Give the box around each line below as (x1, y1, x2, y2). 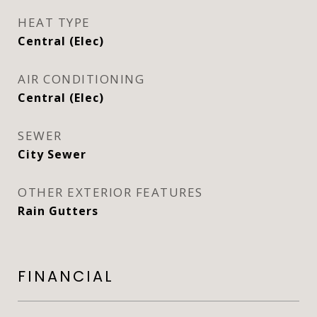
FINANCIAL (18, 266, 114, 287)
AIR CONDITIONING (18, 71, 144, 87)
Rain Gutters (18, 203, 98, 219)
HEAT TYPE (18, 14, 91, 30)
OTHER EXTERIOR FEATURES (18, 184, 203, 200)
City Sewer (18, 146, 86, 162)
